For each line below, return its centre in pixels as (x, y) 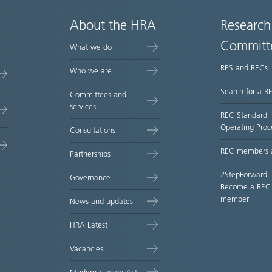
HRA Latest (89, 225)
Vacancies (87, 249)
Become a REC (245, 187)
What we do (91, 47)
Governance (90, 178)
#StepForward (243, 175)
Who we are (91, 71)
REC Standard (243, 115)
